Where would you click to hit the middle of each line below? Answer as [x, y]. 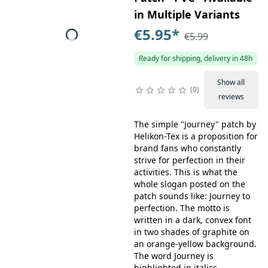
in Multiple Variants [187, 14]
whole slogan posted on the [189, 184]
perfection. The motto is [182, 208]
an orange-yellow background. [195, 244]
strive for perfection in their [189, 160]
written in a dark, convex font [192, 220]
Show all [231, 82]
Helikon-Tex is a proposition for [196, 136]
